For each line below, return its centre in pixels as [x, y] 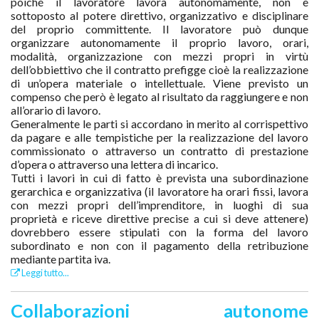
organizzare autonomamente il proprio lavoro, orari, [159, 42]
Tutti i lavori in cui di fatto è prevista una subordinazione [159, 177]
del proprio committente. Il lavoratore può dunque [159, 28]
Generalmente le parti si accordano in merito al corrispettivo [159, 123]
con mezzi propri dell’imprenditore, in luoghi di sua [159, 204]
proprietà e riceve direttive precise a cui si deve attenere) [159, 218]
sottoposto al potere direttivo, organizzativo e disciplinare [159, 15]
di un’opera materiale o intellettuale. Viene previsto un [159, 83]
